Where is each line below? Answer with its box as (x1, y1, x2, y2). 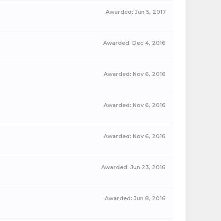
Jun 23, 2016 (130, 164, 166, 171)
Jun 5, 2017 (135, 8, 166, 15)
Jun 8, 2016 (134, 195, 166, 202)
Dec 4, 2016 (132, 39, 166, 46)
